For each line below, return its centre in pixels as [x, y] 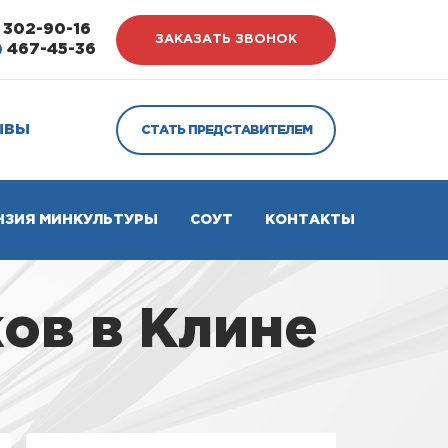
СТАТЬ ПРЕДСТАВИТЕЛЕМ [226, 130]
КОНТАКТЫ [310, 220]
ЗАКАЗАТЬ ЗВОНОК [225, 39]
